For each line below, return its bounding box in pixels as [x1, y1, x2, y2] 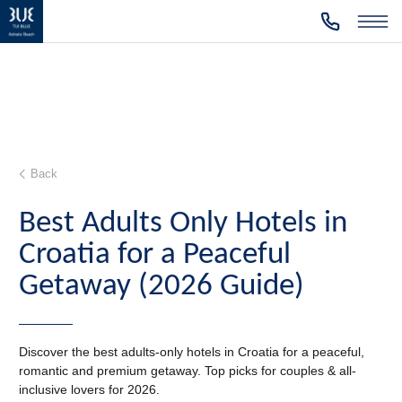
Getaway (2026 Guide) [19, 271, 304, 302]
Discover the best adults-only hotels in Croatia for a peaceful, [19, 345, 364, 359]
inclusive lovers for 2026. [19, 383, 160, 397]
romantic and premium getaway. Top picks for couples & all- [19, 364, 356, 378]
